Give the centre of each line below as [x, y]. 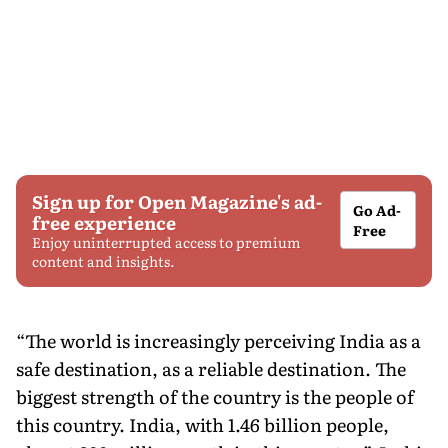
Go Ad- [377, 209]
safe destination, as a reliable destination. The [211, 368]
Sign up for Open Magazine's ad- [177, 201]
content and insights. [103, 260]
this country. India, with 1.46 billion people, [202, 424]
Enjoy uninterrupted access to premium [166, 241]
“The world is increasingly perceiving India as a [218, 340]
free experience [104, 222]
